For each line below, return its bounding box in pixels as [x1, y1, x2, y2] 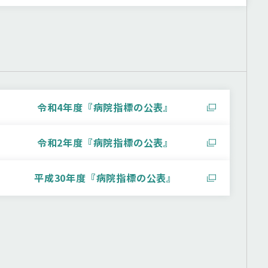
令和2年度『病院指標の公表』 [36, 135, 174, 150]
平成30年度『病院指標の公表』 [34, 170, 177, 185]
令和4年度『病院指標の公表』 [36, 100, 174, 114]
